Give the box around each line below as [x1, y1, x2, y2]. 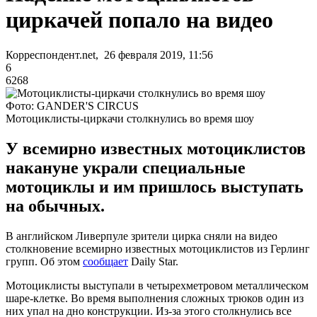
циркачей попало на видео [6, 7, 273, 33]
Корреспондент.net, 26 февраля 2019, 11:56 [6, 48, 213, 61]
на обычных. [6, 196, 105, 215]
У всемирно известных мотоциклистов [6, 139, 306, 158]
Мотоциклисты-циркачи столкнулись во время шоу [6, 112, 254, 125]
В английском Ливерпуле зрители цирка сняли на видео [6, 229, 277, 242]
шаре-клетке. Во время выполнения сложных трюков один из [6, 292, 304, 304]
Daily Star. [128, 255, 178, 267]
